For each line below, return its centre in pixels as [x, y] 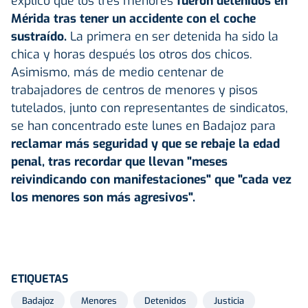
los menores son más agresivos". [105, 197]
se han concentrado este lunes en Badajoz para [143, 125]
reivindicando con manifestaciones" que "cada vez [151, 179]
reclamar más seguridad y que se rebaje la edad [145, 143]
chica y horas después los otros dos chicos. [132, 54]
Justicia [229, 300]
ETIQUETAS [40, 278]
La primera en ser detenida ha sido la [174, 36]
